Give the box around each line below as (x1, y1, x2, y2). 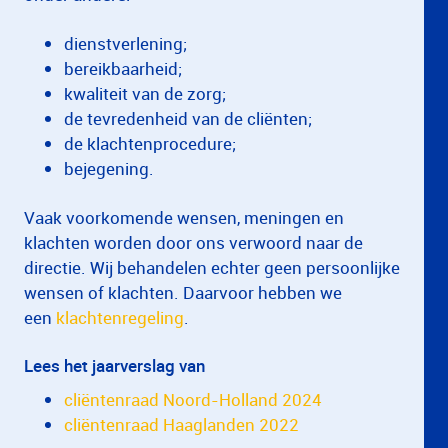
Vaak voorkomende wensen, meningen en (24, 206, 344, 229)
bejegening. (64, 157, 154, 180)
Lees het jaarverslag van (24, 354, 205, 377)
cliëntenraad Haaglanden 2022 (64, 413, 307, 436)
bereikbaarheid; (64, 57, 182, 80)
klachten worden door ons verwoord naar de (24, 231, 363, 254)
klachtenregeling (56, 306, 184, 329)
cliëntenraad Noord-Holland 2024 (64, 388, 326, 411)
